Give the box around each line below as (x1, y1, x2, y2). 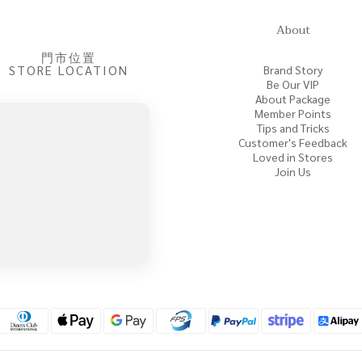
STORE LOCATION (9, 62, 129, 78)
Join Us (275, 164, 312, 179)
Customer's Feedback (238, 135, 348, 149)
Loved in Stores (253, 149, 334, 164)
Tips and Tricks (256, 120, 330, 135)
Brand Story (263, 62, 323, 77)
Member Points (255, 106, 332, 120)
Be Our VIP (267, 77, 320, 91)
